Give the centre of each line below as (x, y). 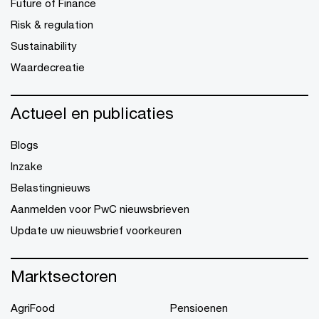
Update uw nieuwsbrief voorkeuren (96, 230)
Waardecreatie (48, 67)
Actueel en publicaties (92, 113)
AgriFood (33, 307)
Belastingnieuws (51, 187)
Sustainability (44, 45)
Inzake (27, 166)
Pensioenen (199, 307)
